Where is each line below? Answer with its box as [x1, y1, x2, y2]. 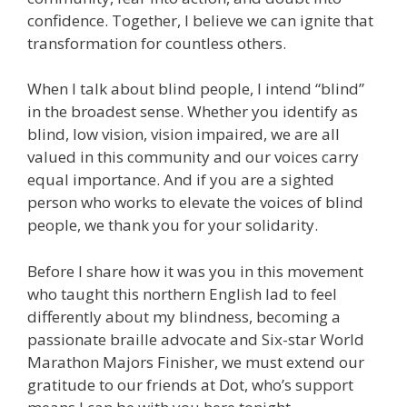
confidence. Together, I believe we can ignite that [27, 9, 373, 31]
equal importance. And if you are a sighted [27, 169, 334, 191]
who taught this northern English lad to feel [27, 283, 337, 304]
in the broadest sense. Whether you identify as [27, 101, 358, 123]
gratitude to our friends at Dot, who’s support [27, 373, 353, 395]
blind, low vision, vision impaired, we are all [27, 124, 340, 145]
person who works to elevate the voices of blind [27, 192, 363, 213]
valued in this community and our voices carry [27, 146, 359, 168]
